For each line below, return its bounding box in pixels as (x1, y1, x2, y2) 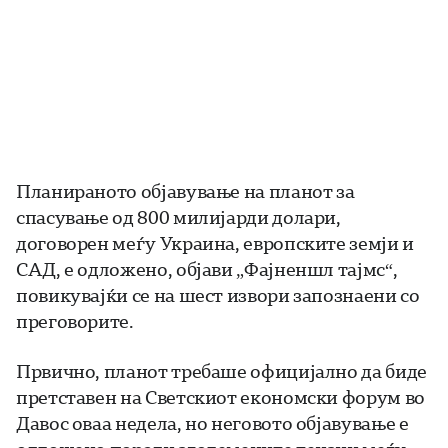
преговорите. (16, 309, 134, 334)
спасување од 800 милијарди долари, (16, 205, 341, 230)
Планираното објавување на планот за (16, 179, 355, 204)
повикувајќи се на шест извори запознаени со (16, 283, 420, 308)
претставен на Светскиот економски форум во (16, 385, 425, 410)
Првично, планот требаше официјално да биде (16, 359, 427, 384)
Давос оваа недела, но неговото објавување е (16, 411, 409, 436)
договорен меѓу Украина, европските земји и (16, 231, 414, 256)
